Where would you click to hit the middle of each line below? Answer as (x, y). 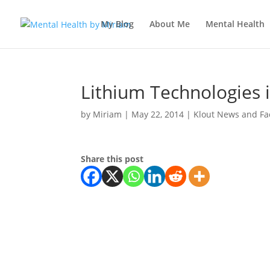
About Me (170, 24)
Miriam (108, 114)
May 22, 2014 (158, 114)
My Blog (117, 24)
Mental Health (235, 24)
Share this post (112, 159)
